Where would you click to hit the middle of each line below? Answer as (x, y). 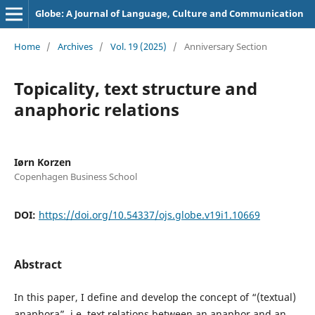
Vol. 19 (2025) (138, 46)
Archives (75, 46)
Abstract (38, 264)
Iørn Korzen (42, 162)
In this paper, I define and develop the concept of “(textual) (155, 297)
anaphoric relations (96, 109)
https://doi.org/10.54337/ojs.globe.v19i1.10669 (149, 214)
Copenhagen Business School (75, 176)
